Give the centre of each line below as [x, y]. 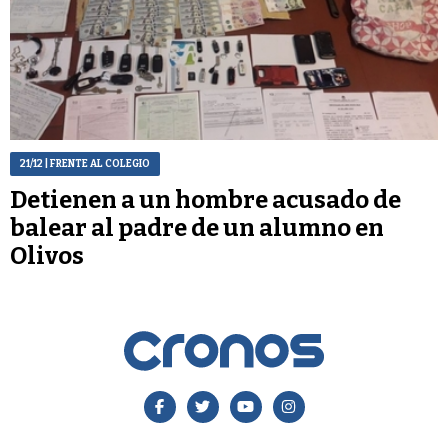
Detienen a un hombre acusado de [205, 199]
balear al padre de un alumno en [197, 227]
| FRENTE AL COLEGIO [96, 163]
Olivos [47, 255]
